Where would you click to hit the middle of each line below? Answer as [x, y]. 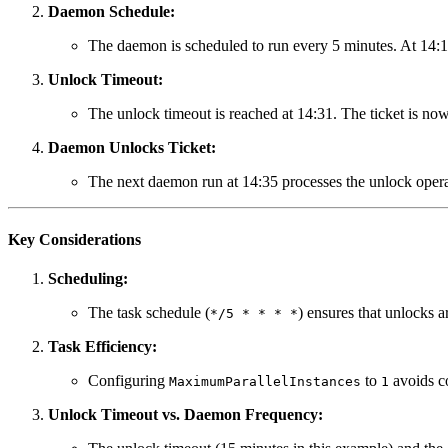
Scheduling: [88, 278]
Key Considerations [74, 239]
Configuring [128, 380]
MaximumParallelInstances [265, 381]
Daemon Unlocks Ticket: [132, 148]
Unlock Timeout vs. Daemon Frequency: [185, 414]
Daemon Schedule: [111, 12]
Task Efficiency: [102, 346]
